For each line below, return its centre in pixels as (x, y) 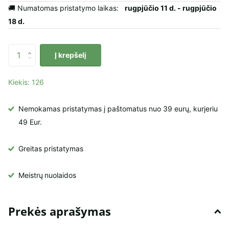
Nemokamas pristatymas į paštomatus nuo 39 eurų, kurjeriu (118, 109)
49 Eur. (30, 122)
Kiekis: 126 (26, 82)
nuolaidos (60, 175)
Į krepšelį (71, 55)
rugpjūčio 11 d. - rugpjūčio (171, 8)
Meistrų (31, 175)
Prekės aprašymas (60, 211)
